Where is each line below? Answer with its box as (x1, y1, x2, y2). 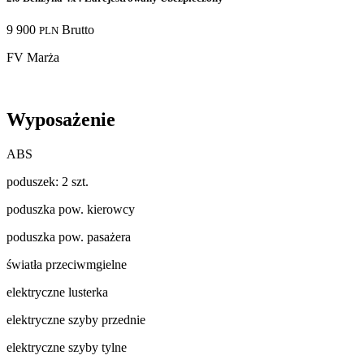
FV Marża (6, 50, 59, 64)
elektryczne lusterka (6, 284, 108, 299)
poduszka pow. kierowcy (6, 201, 135, 216)
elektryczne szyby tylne (6, 340, 127, 354)
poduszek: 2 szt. (6, 174, 89, 188)
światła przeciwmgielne (6, 257, 127, 271)
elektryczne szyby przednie (6, 312, 145, 327)
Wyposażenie (6, 108, 115, 130)
